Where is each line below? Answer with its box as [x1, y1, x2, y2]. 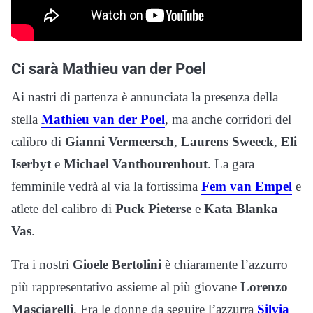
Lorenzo [240, 279, 288, 294]
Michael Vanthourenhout [64, 156, 208, 171]
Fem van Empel [201, 178, 292, 194]
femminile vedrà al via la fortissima [11, 178, 201, 194]
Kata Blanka [204, 201, 278, 216]
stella [11, 111, 41, 126]
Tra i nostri [11, 256, 69, 272]
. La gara [208, 156, 254, 171]
